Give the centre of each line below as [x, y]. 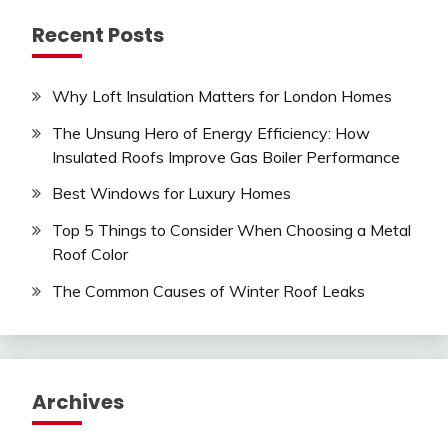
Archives [78, 401]
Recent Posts [98, 34]
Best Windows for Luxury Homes [171, 193]
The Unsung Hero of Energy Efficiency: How [211, 132]
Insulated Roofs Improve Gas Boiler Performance [226, 156]
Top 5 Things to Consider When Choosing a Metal [231, 230]
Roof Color [90, 254]
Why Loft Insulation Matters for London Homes [222, 95]
